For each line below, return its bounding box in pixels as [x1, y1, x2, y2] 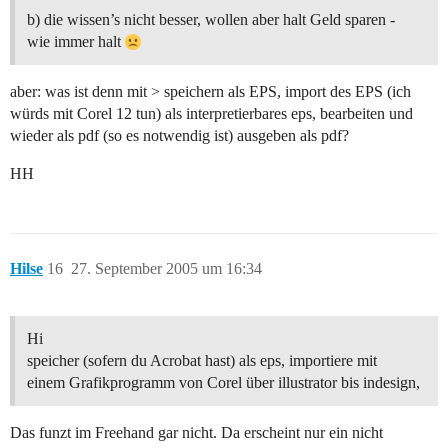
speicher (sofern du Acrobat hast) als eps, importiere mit [27, 352, 377, 370]
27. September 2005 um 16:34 [71, 260, 262, 278]
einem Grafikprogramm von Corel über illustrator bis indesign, [27, 374, 420, 392]
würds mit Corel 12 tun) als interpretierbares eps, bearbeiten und [10, 105, 413, 123]
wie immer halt [27, 33, 125, 51]
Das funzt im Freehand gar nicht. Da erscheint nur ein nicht [10, 424, 383, 442]
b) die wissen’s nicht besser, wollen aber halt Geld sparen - [27, 11, 395, 29]
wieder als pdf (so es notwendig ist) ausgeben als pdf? [10, 127, 349, 145]
